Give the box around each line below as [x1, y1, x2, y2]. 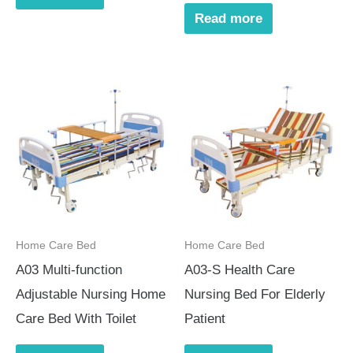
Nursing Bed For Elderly [184, 287, 325, 303]
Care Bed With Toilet [16, 311, 136, 327]
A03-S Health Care [184, 262, 295, 278]
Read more [194, 10, 262, 26]
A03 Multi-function [16, 262, 122, 278]
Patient [184, 311, 225, 327]
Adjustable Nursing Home [16, 287, 165, 303]
